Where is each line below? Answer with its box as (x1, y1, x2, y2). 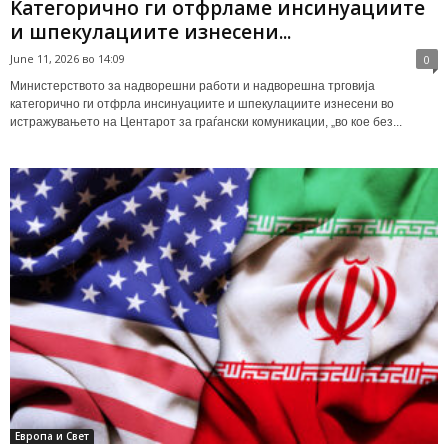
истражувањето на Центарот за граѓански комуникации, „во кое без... (10, 114, 402, 129)
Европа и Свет (15, 429, 89, 444)
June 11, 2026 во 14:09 (10, 50, 125, 66)
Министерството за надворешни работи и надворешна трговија (10, 78, 375, 93)
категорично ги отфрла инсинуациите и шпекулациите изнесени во (10, 96, 394, 111)
